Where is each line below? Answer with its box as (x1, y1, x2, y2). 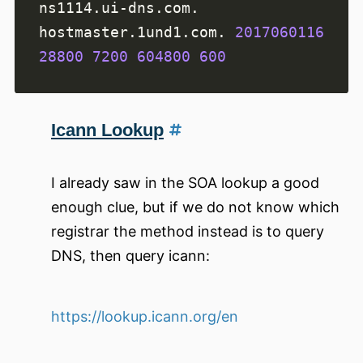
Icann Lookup (51, 120, 164, 141)
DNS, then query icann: (51, 247, 210, 265)
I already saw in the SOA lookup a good (51, 174, 319, 192)
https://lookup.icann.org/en (51, 308, 238, 326)
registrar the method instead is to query (51, 223, 324, 241)
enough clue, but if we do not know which (51, 199, 340, 216)
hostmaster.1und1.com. (39, 23, 235, 41)
